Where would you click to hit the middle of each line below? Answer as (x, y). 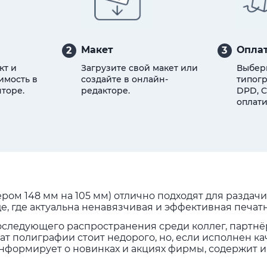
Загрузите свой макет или (139, 68)
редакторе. (105, 91)
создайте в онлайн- (124, 79)
